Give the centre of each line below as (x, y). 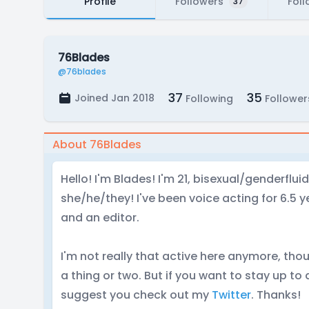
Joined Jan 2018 (114, 98)
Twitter (231, 295)
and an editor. (100, 218)
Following (208, 99)
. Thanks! (277, 295)
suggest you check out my (136, 295)
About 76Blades (97, 144)
